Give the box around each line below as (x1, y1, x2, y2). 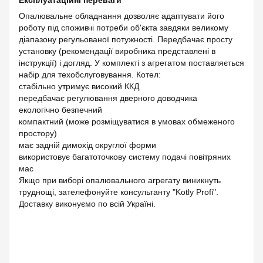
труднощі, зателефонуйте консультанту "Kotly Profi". (19, 187, 218, 197)
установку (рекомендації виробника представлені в (19, 46, 215, 56)
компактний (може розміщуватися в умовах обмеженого (19, 117, 235, 127)
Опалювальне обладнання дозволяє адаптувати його (19, 11, 224, 21)
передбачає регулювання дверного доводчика (19, 93, 197, 103)
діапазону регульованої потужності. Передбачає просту (19, 35, 232, 45)
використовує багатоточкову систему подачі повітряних (19, 152, 231, 162)
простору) (19, 129, 57, 139)
